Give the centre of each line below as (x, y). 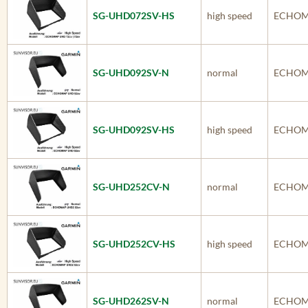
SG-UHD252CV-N (131, 187)
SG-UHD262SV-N (131, 301)
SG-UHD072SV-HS (134, 15)
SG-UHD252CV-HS (134, 244)
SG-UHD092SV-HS (134, 130)
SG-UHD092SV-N (131, 73)
